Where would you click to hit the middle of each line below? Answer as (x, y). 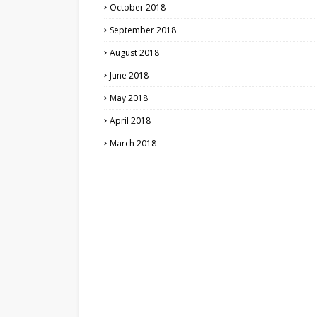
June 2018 (129, 75)
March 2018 (133, 143)
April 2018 (130, 121)
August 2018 (134, 53)
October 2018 (138, 7)
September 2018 (143, 30)
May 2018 (129, 98)
